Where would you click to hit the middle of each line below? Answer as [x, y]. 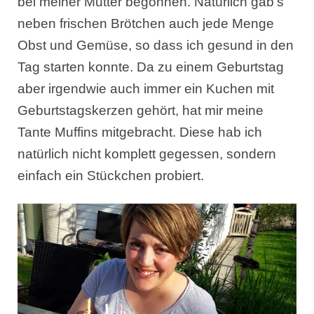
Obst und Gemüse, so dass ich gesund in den [156, 45]
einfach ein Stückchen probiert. [111, 176]
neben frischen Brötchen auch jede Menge [146, 23]
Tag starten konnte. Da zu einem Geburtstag [151, 67]
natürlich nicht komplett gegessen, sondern [147, 154]
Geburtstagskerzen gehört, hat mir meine [141, 110]
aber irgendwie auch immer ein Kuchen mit [146, 89]
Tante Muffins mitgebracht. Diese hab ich [140, 132]
